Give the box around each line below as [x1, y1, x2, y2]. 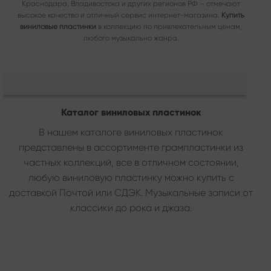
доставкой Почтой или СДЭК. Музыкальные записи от [9, 186, 253, 198]
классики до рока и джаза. [70, 201, 192, 214]
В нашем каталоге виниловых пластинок [39, 126, 223, 138]
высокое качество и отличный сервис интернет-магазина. [18, 11, 221, 20]
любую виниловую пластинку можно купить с [28, 171, 234, 183]
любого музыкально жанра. [83, 34, 179, 43]
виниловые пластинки [20, 22, 96, 31]
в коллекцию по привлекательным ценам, [96, 22, 242, 31]
